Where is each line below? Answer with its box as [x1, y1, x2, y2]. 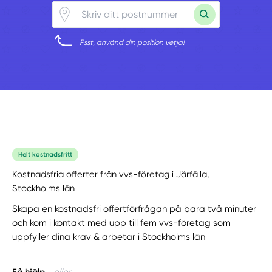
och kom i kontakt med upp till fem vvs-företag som [12, 217, 231, 228]
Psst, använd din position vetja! [80, 38, 185, 47]
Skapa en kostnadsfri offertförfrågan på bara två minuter [12, 203, 257, 214]
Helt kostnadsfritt [18, 150, 73, 158]
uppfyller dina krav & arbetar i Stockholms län [12, 231, 206, 242]
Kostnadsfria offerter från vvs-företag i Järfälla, [12, 169, 210, 180]
